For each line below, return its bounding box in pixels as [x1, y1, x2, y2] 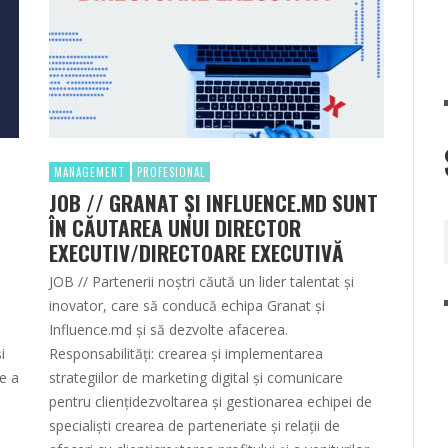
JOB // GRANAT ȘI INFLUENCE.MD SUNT [49, 187, 378, 219]
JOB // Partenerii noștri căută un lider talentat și [49, 272, 354, 292]
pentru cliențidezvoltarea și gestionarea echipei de [49, 392, 372, 412]
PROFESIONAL [137, 164, 205, 181]
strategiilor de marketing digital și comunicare [49, 368, 343, 388]
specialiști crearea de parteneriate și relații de [49, 416, 340, 436]
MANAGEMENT [54, 164, 125, 181]
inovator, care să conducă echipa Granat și [49, 296, 325, 316]
